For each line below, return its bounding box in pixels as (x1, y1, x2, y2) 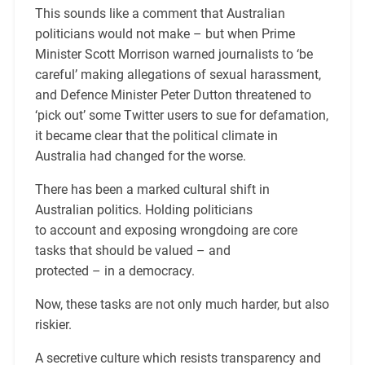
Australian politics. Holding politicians (34, 202, 253, 218)
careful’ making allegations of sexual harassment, (34, 67, 321, 83)
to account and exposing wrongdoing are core (34, 222, 297, 239)
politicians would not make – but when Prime (34, 26, 295, 42)
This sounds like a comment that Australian (34, 6, 285, 22)
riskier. (34, 317, 72, 333)
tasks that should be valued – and (34, 243, 231, 259)
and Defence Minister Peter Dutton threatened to (34, 87, 311, 103)
